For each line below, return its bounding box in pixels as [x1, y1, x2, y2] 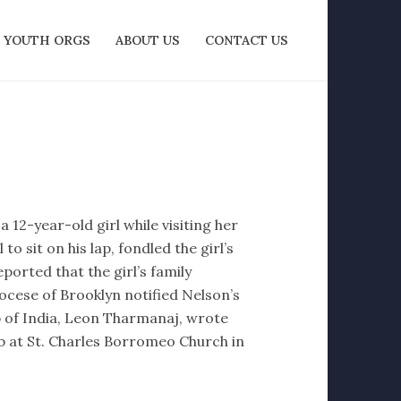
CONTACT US [205, 32, 288, 48]
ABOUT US [115, 32, 180, 48]
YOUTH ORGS [4, 32, 90, 48]
